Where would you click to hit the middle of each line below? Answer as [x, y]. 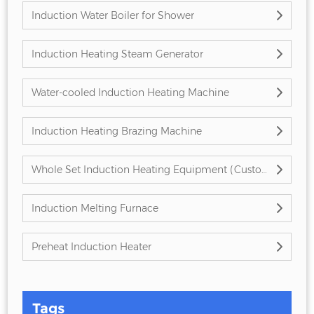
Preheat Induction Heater [91, 247]
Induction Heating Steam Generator [117, 54]
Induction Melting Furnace [95, 209]
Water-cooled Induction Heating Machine [130, 93]
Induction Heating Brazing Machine [116, 131]
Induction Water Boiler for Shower [112, 16]
